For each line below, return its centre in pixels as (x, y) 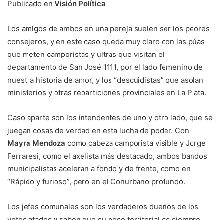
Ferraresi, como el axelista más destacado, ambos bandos (107, 156)
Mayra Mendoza (36, 143)
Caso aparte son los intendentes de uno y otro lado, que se (110, 117)
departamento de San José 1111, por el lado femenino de (105, 67)
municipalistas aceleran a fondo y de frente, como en (99, 168)
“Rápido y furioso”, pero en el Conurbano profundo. (96, 181)
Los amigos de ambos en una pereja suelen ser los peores (109, 28)
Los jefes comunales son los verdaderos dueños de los (103, 206)
